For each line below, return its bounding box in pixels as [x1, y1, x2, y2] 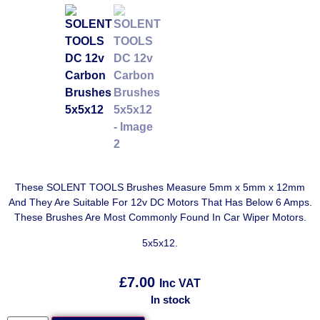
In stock [151, 293, 191, 306]
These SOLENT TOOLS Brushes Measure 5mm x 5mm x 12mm [15, 181, 305, 194]
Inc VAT [159, 277, 201, 290]
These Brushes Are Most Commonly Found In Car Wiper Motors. [14, 211, 306, 224]
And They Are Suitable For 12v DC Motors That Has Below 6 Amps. [8, 196, 312, 209]
